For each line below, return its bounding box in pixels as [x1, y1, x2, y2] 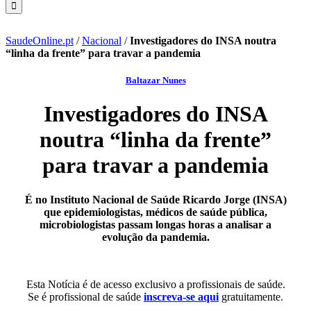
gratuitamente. [221, 290, 283, 303]
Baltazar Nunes [125, 75, 186, 86]
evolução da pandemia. [101, 230, 210, 243]
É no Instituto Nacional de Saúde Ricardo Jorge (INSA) [24, 193, 287, 205]
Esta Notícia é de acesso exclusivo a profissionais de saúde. [26, 278, 285, 290]
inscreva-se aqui [144, 290, 219, 303]
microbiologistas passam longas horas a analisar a [40, 218, 271, 230]
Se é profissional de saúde [28, 290, 144, 303]
